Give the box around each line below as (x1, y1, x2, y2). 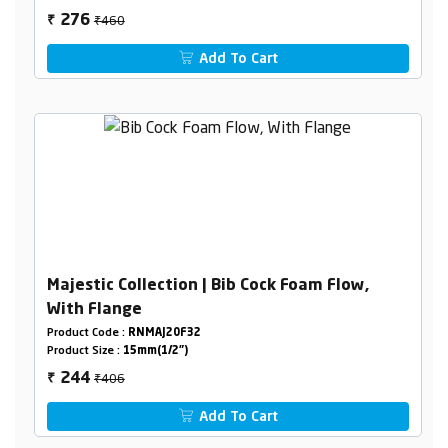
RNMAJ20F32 (127, 327, 201, 339)
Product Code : (46, 327, 128, 339)
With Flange (46, 301, 142, 318)
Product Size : (46, 345, 123, 357)
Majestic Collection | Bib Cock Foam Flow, (46, 277, 369, 294)
